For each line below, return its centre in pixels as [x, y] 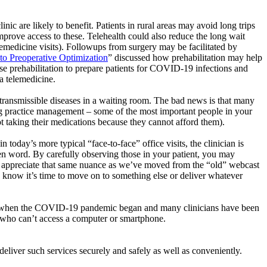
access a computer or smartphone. [101, 218]
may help [244, 57]
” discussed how [140, 57]
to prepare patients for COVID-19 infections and [156, 68]
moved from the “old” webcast [201, 164]
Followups [86, 46]
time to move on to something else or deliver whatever [140, 175]
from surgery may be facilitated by [172, 46]
